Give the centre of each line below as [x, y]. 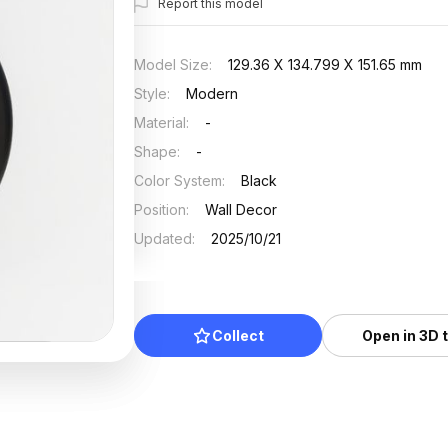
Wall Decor [241, 209]
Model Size [172, 64]
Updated [163, 238]
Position [160, 209]
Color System [178, 180]
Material [160, 122]
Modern [212, 93]
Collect [238, 335]
